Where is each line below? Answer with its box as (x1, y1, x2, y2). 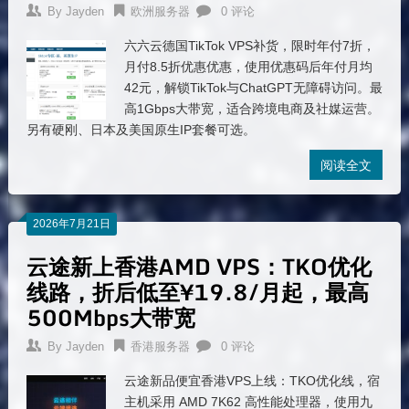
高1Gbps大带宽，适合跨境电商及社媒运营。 (123, 101, 380, 116)
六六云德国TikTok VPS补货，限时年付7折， (123, 38, 375, 53)
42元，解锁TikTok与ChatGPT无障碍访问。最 (123, 80, 383, 95)
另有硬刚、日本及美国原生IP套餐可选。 (26, 122, 256, 137)
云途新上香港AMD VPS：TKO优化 (26, 248, 372, 284)
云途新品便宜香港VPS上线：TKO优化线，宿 (123, 373, 380, 388)
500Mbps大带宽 (26, 299, 195, 335)
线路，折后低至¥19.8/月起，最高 (26, 274, 369, 309)
